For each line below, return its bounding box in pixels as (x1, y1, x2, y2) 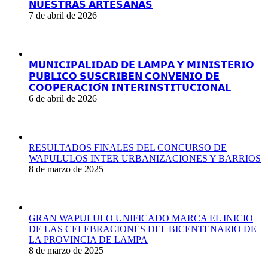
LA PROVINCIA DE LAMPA (29, 234, 148, 245)
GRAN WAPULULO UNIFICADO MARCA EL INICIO (29, 212, 253, 223)
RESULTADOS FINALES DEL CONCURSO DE (29, 142, 227, 153)
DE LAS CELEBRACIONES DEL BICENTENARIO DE (29, 223, 257, 234)
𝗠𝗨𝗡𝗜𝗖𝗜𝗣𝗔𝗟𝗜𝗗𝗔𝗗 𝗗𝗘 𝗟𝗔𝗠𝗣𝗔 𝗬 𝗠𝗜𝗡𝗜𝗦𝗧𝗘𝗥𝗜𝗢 (29, 59, 254, 70)
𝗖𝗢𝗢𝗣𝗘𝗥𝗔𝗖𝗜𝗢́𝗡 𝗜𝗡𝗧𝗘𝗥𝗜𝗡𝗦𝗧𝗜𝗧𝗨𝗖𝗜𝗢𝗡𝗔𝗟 (29, 82, 231, 93)
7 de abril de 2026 (29, 10, 97, 20)
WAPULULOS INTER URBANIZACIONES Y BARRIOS (29, 153, 261, 163)
